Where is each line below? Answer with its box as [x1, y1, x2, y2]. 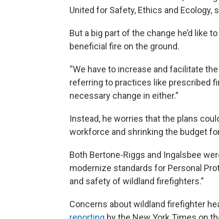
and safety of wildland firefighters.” [69, 176, 204, 187]
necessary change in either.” [69, 90, 178, 101]
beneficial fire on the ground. [69, 41, 179, 52]
